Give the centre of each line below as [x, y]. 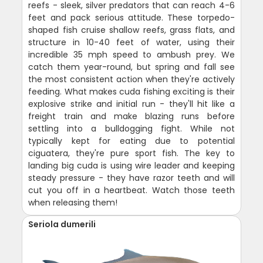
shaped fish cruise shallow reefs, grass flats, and [131, 30]
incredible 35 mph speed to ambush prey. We [131, 54]
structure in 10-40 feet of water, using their [131, 42]
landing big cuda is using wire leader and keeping [131, 165]
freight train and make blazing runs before [131, 116]
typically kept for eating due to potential [131, 141]
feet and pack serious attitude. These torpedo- [131, 17]
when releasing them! [73, 202]
